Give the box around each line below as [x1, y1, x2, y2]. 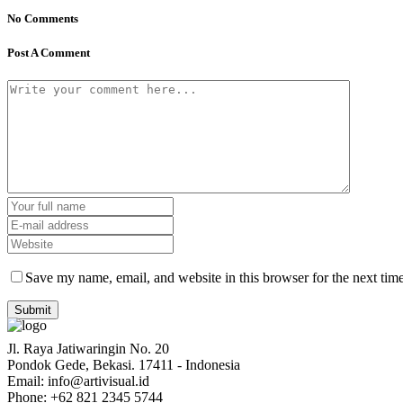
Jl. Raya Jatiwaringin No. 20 [7, 341, 169, 357]
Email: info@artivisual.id [7, 373, 149, 390]
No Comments [7, 11, 78, 25]
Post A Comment [7, 46, 90, 60]
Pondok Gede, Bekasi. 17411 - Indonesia [7, 357, 240, 373]
